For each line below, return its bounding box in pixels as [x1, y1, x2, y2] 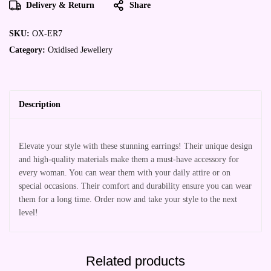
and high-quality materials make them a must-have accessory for [19, 155, 239, 164]
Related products [86, 253, 185, 269]
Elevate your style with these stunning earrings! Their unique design [19, 142, 252, 151]
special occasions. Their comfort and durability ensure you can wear [19, 181, 252, 191]
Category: [9, 45, 48, 54]
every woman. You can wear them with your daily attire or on [19, 168, 230, 177]
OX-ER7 [32, 29, 62, 38]
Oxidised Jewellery [48, 45, 113, 54]
